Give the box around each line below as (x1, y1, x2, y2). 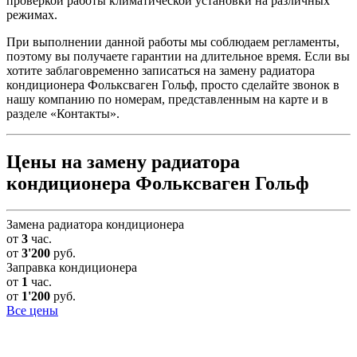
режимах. (6, 7, 57, 22)
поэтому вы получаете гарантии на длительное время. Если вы (6, 49, 350, 63)
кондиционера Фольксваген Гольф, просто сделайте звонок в (6, 77, 339, 92)
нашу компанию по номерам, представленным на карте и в (6, 92, 328, 106)
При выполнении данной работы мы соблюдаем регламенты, (6, 34, 339, 49)
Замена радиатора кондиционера (6, 218, 184, 232)
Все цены (6, 304, 58, 318)
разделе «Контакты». (6, 106, 120, 120)
